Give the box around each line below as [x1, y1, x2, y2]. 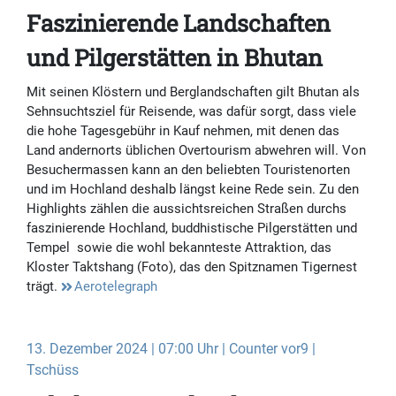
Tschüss [27, 362, 79, 379]
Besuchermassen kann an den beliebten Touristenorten [27, 162, 350, 179]
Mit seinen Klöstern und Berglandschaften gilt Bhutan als [27, 84, 360, 101]
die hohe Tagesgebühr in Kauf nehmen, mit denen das [27, 123, 339, 140]
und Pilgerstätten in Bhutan [27, 42, 323, 73]
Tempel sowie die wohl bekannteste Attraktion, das [27, 240, 331, 256]
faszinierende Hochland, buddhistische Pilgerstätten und [27, 220, 357, 237]
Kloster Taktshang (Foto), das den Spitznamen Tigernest [27, 259, 357, 276]
